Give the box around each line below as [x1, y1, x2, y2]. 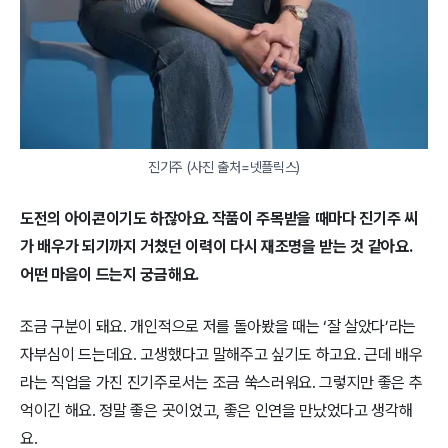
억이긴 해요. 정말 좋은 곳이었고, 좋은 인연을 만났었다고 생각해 [20, 400, 413, 420]
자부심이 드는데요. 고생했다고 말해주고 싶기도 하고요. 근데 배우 [20, 344, 423, 364]
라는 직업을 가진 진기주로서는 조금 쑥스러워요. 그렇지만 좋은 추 [20, 372, 423, 392]
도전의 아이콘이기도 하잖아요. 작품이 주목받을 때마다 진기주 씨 [20, 208, 418, 228]
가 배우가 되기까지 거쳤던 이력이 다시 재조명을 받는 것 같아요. [20, 236, 412, 256]
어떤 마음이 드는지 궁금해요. [20, 264, 199, 284]
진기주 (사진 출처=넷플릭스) [148, 158, 300, 175]
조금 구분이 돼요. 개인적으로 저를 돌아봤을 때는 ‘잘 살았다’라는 [20, 316, 417, 336]
